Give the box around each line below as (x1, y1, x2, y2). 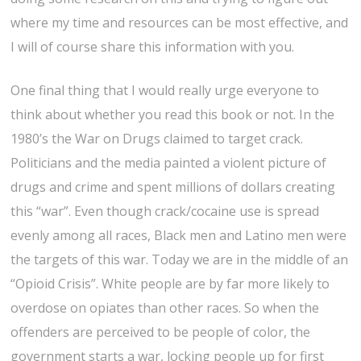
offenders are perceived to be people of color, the (10, 323, 311, 342)
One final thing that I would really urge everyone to (10, 81, 320, 100)
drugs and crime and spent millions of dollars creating (10, 178, 336, 197)
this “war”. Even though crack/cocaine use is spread (10, 202, 320, 221)
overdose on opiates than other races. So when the (10, 299, 320, 317)
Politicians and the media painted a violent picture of (10, 154, 327, 172)
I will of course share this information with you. (10, 38, 295, 56)
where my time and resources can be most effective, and (10, 14, 349, 32)
